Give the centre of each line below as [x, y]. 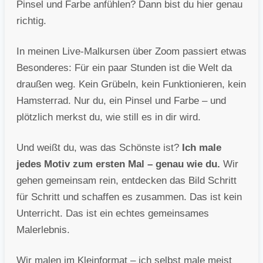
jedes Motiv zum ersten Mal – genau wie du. [118, 164]
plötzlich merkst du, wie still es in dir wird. [109, 117]
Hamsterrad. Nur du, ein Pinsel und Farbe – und [121, 101]
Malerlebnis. [43, 230]
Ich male [202, 148]
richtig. [31, 21]
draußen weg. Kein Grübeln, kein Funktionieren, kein [131, 85]
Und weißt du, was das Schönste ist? [99, 148]
